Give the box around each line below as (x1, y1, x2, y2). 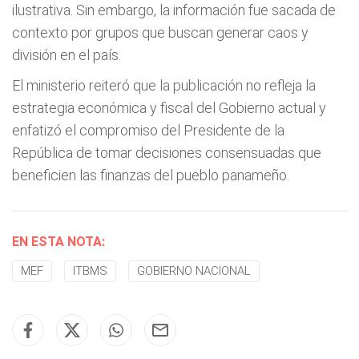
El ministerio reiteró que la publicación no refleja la (12, 77, 316, 94)
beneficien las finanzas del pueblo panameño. (12, 167, 289, 184)
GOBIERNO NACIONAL (137, 264, 251, 278)
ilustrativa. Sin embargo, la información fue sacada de (12, 2, 336, 18)
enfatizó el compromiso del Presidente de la (12, 122, 284, 139)
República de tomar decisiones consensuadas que (12, 144, 321, 161)
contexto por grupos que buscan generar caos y (12, 24, 309, 41)
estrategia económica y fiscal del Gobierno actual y (12, 99, 326, 116)
